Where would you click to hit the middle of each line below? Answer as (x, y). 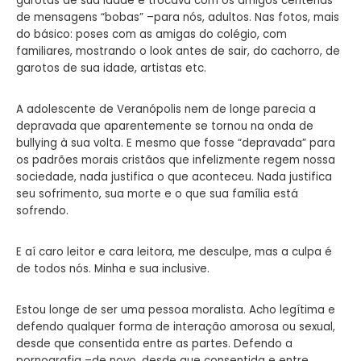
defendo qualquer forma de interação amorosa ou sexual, (176, 326)
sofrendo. (42, 210)
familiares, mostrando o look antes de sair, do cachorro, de (178, 51)
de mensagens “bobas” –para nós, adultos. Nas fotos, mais (178, 17)
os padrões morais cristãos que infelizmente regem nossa (176, 160)
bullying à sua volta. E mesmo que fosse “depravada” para (176, 143)
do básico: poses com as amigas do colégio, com (151, 34)
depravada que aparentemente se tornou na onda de (165, 126)
